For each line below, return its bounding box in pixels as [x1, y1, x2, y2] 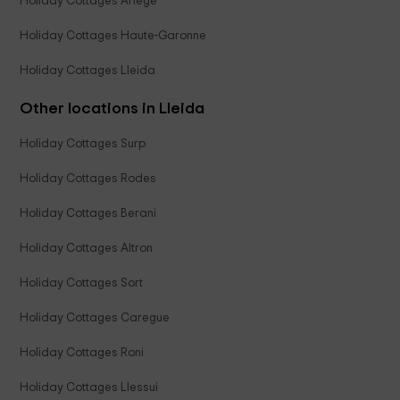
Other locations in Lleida [20, 101, 205, 118]
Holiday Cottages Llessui [20, 381, 159, 395]
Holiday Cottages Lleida [20, 64, 156, 78]
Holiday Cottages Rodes [20, 172, 157, 186]
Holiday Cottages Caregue [20, 312, 171, 325]
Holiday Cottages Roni [20, 346, 145, 360]
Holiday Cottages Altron [20, 242, 154, 255]
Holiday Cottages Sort [20, 277, 144, 290]
